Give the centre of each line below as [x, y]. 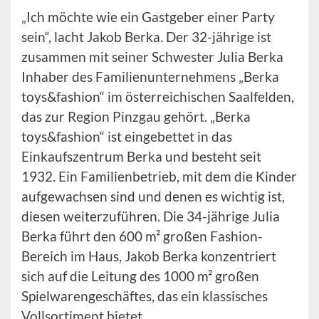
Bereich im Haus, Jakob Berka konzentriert [149, 256]
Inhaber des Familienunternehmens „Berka [150, 77]
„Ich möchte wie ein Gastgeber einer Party [148, 17]
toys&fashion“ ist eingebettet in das [127, 137]
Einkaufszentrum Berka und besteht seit [141, 157]
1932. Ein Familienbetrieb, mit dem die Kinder [159, 177]
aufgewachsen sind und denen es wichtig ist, [153, 197]
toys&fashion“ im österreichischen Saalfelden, [158, 97]
